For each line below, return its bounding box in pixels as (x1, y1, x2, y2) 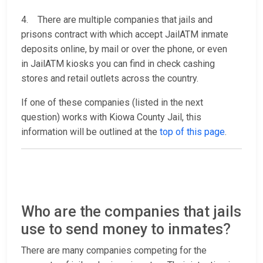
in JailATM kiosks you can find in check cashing (21, 58, 215, 70)
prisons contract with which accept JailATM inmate (21, 29, 228, 41)
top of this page (160, 126, 225, 138)
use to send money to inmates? (21, 221, 231, 238)
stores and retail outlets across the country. (21, 73, 201, 85)
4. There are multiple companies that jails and (21, 14, 213, 26)
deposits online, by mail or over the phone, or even (21, 43, 227, 55)
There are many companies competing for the (21, 245, 207, 257)
